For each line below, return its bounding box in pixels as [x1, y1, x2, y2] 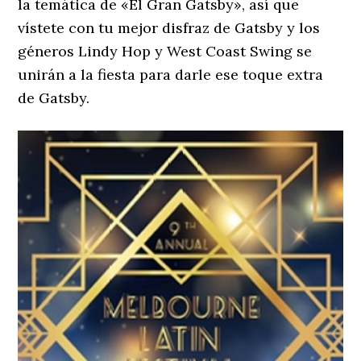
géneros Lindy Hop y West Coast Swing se [18, 42, 313, 61]
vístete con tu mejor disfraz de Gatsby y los [18, 19, 321, 38]
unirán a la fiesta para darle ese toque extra [18, 65, 324, 85]
